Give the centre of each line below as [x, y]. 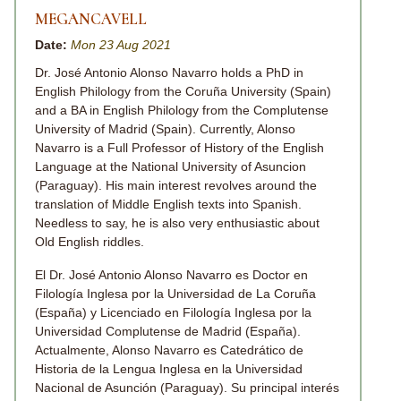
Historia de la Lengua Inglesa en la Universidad [169, 369]
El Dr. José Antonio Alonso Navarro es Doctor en [171, 275]
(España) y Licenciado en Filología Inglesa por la [173, 312]
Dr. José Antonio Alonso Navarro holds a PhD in [169, 73]
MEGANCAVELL [91, 19]
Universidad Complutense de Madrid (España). [168, 331]
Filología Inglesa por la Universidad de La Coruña [175, 294]
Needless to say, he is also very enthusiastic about [177, 223]
